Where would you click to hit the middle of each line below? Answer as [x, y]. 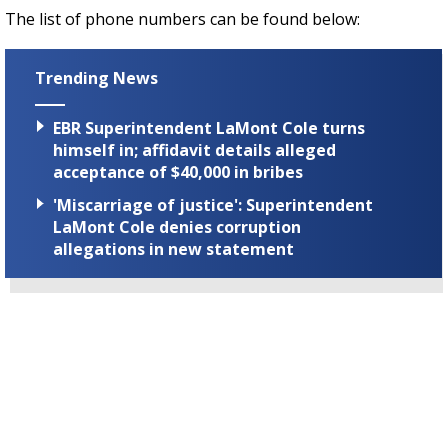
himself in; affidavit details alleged [194, 150]
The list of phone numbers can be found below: [182, 19]
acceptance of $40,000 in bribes [178, 172]
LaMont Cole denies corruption [177, 227]
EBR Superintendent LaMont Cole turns [209, 128]
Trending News [96, 78]
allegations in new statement [173, 249]
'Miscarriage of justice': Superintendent [213, 205]
